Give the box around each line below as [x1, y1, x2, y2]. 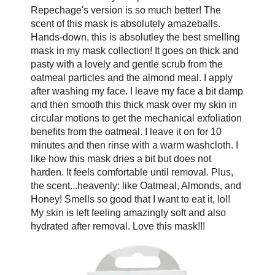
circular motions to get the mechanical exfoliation [30, 112, 242, 123]
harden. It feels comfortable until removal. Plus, [30, 166, 233, 177]
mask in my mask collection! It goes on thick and [30, 45, 239, 56]
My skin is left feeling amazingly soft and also [30, 207, 226, 218]
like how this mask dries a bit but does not [30, 153, 211, 164]
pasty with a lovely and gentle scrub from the [30, 58, 223, 69]
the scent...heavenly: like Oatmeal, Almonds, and [30, 180, 241, 191]
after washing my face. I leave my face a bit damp [30, 85, 243, 96]
